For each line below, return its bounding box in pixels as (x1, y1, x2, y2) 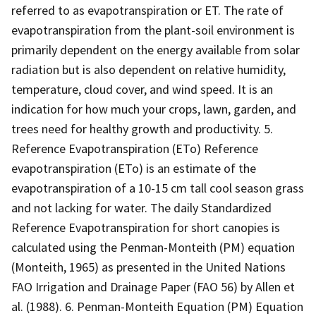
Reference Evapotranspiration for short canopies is (11, 219, 280, 236)
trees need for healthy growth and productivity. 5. (11, 120, 273, 137)
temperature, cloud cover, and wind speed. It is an (11, 80, 273, 97)
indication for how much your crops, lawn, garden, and (11, 100, 296, 117)
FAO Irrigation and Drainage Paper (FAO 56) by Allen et (11, 278, 295, 295)
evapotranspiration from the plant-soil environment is (11, 21, 295, 38)
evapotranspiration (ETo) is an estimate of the (11, 159, 256, 176)
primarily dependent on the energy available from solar (11, 41, 300, 58)
